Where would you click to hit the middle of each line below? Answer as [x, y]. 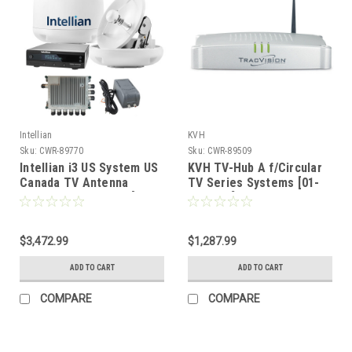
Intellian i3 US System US [89, 167]
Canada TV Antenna [74, 182]
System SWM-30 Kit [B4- [87, 197]
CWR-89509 [230, 150]
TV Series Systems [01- [254, 182]
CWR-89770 [62, 150]
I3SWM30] [46, 212]
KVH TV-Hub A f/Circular [255, 167]
